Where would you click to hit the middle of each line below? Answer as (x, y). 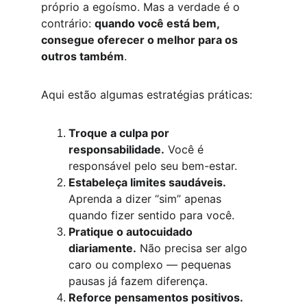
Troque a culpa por (120, 133)
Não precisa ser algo (194, 248)
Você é (186, 149)
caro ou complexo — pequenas (151, 265)
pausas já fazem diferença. (138, 281)
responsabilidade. (116, 149)
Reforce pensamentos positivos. (156, 297)
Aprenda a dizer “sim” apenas (147, 199)
